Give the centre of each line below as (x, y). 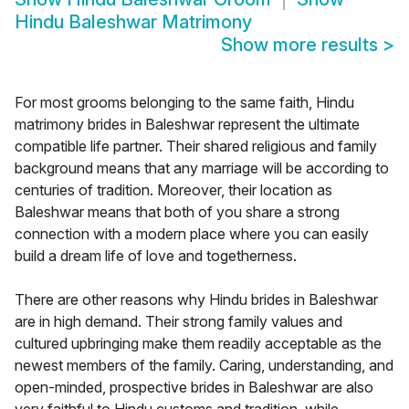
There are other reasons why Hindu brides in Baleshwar (196, 300)
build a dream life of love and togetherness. (156, 256)
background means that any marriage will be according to (202, 168)
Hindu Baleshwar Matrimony (133, 22)
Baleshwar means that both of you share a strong (177, 212)
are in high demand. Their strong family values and (178, 322)
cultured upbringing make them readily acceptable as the (198, 344)
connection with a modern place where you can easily (192, 234)
